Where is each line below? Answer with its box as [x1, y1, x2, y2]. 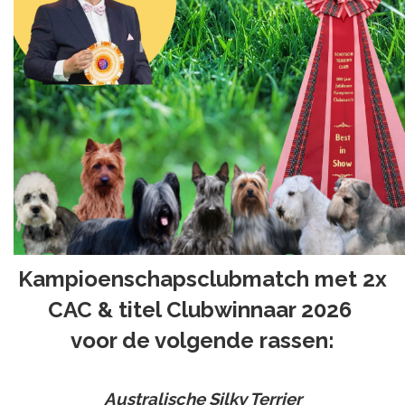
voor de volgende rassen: [71, 327, 334, 354]
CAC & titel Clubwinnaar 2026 [48, 297, 357, 324]
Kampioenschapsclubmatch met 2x [18, 266, 387, 293]
